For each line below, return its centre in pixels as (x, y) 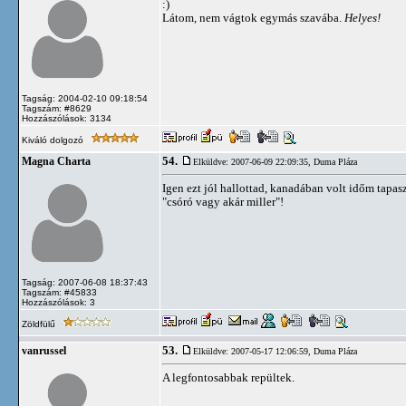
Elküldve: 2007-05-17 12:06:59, (253, 351)
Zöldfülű (40, 324)
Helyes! (362, 18)
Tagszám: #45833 (59, 292)
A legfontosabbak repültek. (228, 377)
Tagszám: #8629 (57, 108)
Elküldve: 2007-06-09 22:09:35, (253, 162)
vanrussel (44, 351)
